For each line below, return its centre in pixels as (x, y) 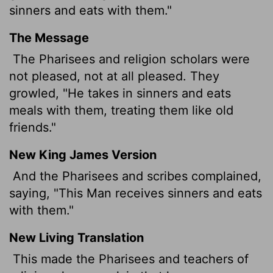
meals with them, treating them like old (121, 110)
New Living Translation (76, 237)
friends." (33, 127)
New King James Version (83, 154)
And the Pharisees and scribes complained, (135, 176)
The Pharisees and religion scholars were (129, 59)
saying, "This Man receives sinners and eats (136, 193)
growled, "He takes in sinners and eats (120, 93)
